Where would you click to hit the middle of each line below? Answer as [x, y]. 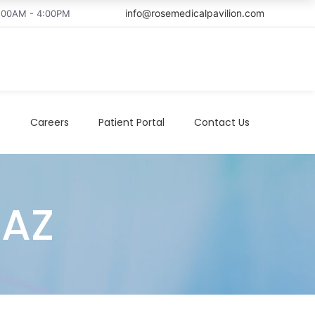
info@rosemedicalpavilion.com [195, 13]
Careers [50, 122]
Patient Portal [131, 122]
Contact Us [222, 122]
